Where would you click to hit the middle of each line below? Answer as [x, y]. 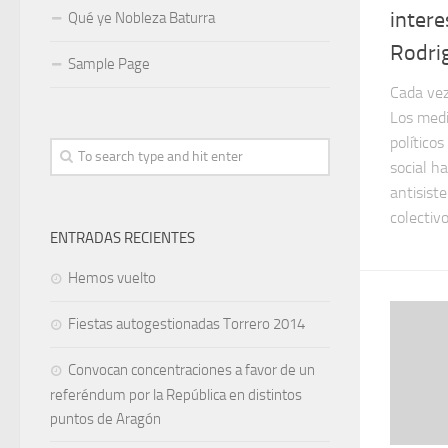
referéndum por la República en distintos [176, 395]
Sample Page [109, 64]
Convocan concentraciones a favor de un [191, 370]
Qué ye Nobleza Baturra [141, 18]
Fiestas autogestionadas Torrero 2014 [186, 324]
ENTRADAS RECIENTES [122, 238]
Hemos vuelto [112, 278]
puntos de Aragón [105, 419]
